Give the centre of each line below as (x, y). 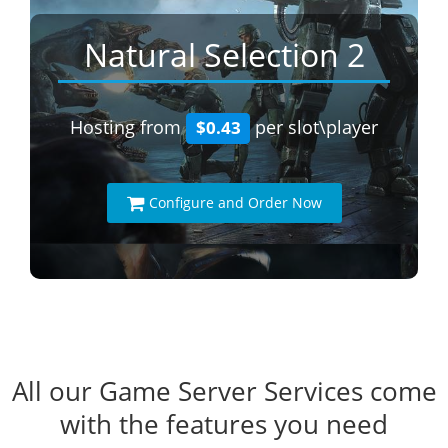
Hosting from (127, 127)
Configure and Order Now (235, 202)
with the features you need (224, 424)
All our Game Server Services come (224, 391)
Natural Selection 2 (224, 54)
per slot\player (314, 127)
